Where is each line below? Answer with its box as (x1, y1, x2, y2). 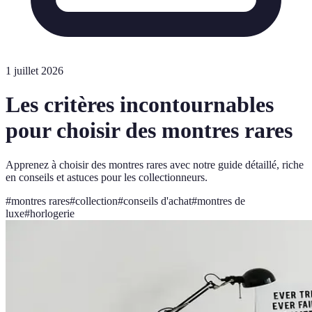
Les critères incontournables (6, 92, 274, 118)
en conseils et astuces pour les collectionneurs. (6, 171, 208, 183)
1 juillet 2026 (6, 65, 63, 77)
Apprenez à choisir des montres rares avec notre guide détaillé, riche (6, 158, 304, 171)
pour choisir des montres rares (6, 118, 292, 143)
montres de (197, 194, 245, 207)
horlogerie (30, 207, 75, 219)
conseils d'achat (123, 194, 192, 207)
